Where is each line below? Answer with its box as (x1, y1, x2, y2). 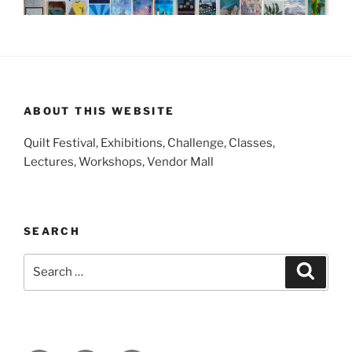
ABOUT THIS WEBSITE (24, 104, 175, 118)
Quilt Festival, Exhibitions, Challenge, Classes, (24, 135, 275, 150)
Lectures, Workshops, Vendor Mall (24, 154, 214, 169)
